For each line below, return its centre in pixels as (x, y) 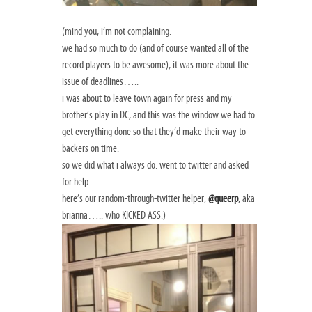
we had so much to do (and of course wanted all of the (155, 48)
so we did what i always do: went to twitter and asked (155, 165)
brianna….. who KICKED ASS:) (114, 215)
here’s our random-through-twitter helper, (135, 198)
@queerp (223, 198)
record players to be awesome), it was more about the (155, 64)
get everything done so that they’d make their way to (154, 131)
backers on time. (91, 148)
